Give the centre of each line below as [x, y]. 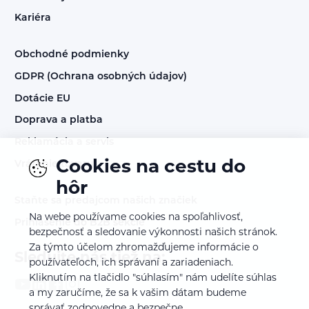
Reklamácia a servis [64, 143]
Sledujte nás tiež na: [90, 258]
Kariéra [33, 19]
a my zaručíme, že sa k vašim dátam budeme [138, 294]
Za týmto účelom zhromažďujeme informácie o [144, 248]
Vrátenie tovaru [54, 165]
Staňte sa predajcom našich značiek [106, 201]
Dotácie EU [42, 99]
